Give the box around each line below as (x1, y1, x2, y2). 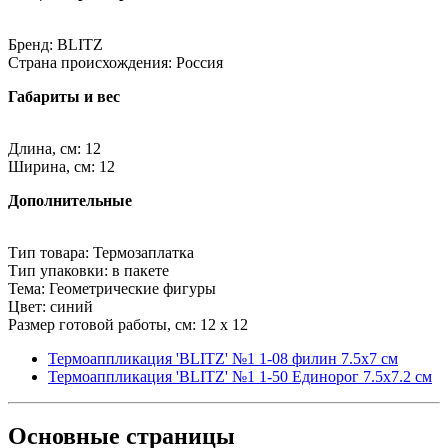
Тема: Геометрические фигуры (8, 279, 216, 297)
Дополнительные (8, 191, 132, 209)
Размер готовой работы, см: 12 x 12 (8, 315, 248, 333)
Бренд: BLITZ (8, 35, 103, 53)
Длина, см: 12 (8, 139, 101, 157)
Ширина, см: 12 (8, 157, 115, 175)
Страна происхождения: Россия (8, 53, 223, 71)
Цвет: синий (8, 297, 93, 315)
